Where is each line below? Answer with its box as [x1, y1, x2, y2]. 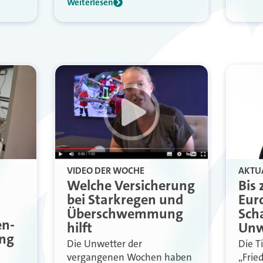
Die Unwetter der [67, 237, 143, 250]
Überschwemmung [67, 204, 184, 223]
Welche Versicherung [67, 176, 195, 195]
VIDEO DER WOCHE [67, 164, 145, 177]
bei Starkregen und [67, 190, 184, 209]
